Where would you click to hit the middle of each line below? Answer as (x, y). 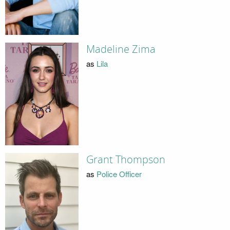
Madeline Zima (121, 49)
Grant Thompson (126, 159)
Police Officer (119, 174)
